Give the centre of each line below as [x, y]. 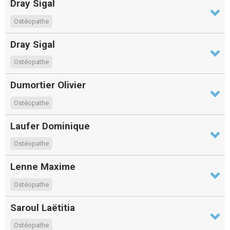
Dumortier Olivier [48, 85]
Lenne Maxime [43, 167]
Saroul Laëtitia [43, 207]
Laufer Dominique [50, 126]
